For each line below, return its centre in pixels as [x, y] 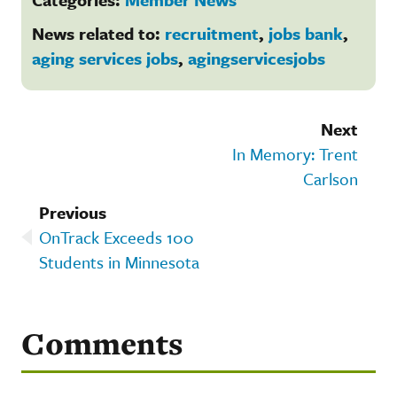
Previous [73, 212]
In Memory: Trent [295, 153]
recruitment [212, 33]
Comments [102, 343]
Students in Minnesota [119, 261]
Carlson [331, 178]
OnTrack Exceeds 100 [117, 237]
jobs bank [306, 33]
